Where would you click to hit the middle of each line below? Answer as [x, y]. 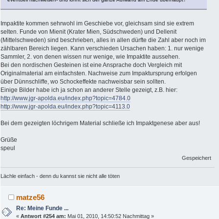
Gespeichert [197, 158]
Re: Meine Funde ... [43, 208]
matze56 [31, 197]
